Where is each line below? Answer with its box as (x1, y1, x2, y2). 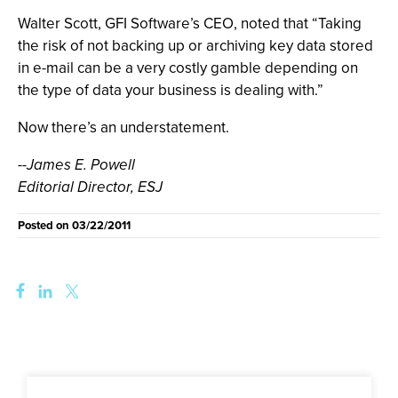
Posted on (18, 217, 72, 235)
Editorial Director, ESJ (18, 176, 163, 198)
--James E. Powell (18, 154, 135, 176)
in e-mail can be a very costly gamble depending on (18, 57, 358, 79)
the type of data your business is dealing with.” (18, 79, 323, 101)
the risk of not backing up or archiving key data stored (18, 35, 373, 57)
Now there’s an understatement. (18, 116, 229, 139)
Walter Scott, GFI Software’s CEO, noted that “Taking (18, 12, 362, 35)
